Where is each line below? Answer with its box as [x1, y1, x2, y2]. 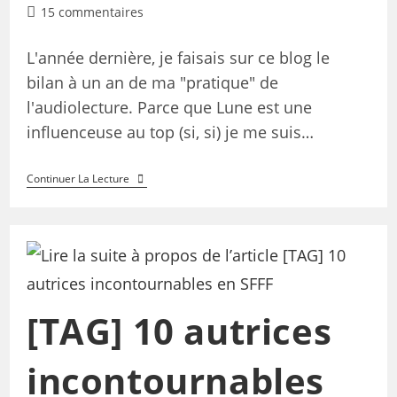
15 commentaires [40, 3, 144, 20]
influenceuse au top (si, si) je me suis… [26, 121, 314, 143]
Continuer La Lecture [26, 170, 129, 186]
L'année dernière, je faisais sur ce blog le [26, 46, 330, 68]
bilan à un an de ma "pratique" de [26, 71, 278, 93]
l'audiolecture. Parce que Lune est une [26, 96, 312, 118]
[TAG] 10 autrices [26, 307, 332, 356]
